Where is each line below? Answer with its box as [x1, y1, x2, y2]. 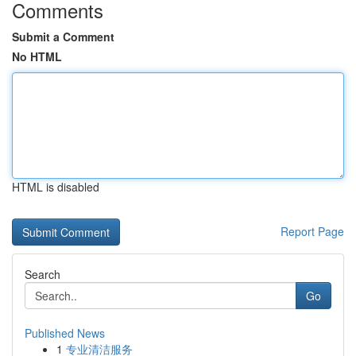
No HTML [12, 48, 62, 64]
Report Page [281, 223, 344, 239]
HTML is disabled [12, 179, 99, 195]
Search [25, 266, 60, 282]
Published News [25, 325, 105, 341]
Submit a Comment [12, 29, 114, 44]
